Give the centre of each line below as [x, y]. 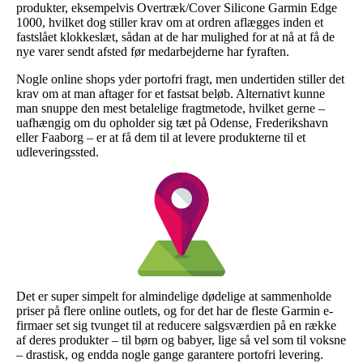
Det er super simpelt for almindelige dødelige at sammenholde [174, 296]
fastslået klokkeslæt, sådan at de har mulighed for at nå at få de [175, 36]
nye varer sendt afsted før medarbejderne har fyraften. [153, 51]
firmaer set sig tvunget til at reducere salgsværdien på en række [176, 325]
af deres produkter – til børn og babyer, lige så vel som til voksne [181, 340]
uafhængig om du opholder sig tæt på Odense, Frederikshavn [172, 122]
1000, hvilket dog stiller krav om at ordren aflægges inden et [170, 22]
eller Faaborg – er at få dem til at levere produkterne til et [161, 137]
